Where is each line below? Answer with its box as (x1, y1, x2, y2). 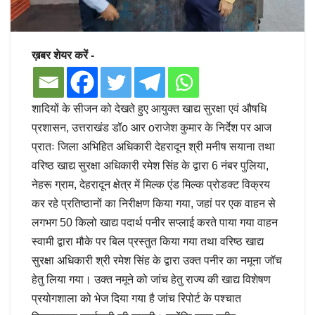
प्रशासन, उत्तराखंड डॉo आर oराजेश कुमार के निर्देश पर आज (32, 121, 271, 134)
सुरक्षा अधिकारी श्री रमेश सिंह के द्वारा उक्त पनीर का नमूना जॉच (32, 254, 282, 266)
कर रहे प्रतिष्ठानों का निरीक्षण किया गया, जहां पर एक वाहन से (32, 197, 276, 210)
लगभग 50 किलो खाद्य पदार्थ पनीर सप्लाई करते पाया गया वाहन (32, 216, 278, 229)
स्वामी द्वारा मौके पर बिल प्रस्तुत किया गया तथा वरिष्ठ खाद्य (32, 235, 264, 247)
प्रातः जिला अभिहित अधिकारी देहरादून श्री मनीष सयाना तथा (32, 140, 275, 153)
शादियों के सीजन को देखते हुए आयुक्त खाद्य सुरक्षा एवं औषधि (32, 102, 266, 115)
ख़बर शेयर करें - (32, 49, 94, 61)
